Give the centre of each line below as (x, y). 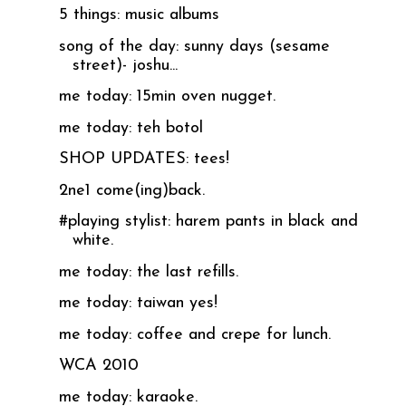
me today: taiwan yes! (138, 304)
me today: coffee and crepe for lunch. (194, 334)
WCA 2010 (98, 366)
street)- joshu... (125, 65)
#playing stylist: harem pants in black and (208, 222)
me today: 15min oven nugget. (167, 97)
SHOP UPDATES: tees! (144, 159)
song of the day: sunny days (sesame (194, 46)
